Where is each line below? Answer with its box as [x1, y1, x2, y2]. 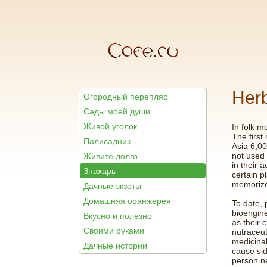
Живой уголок [83, 122, 137, 131]
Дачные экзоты [83, 181, 141, 191]
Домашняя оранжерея [83, 196, 171, 206]
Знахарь [83, 166, 116, 176]
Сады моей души [83, 107, 150, 116]
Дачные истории [83, 241, 147, 250]
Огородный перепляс [83, 92, 167, 101]
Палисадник [83, 136, 131, 146]
